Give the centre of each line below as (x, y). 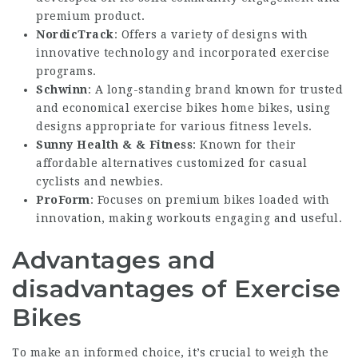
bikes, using (292, 108)
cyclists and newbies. (100, 181)
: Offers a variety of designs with (211, 34)
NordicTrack (75, 34)
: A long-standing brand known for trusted (215, 89)
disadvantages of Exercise (177, 289)
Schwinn (62, 89)
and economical (85, 108)
